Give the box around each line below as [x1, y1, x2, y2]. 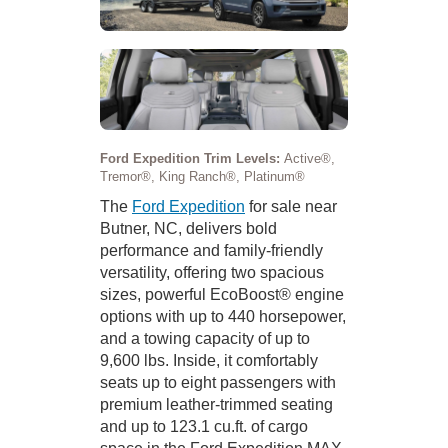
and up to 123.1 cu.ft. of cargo [100, 417, 308, 435]
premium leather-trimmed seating [100, 395, 333, 413]
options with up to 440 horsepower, [100, 307, 346, 325]
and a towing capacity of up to [100, 329, 310, 347]
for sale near [245, 197, 337, 215]
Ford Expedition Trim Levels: [100, 150, 284, 166]
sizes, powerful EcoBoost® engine [100, 285, 344, 303]
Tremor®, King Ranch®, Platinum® [100, 168, 305, 184]
